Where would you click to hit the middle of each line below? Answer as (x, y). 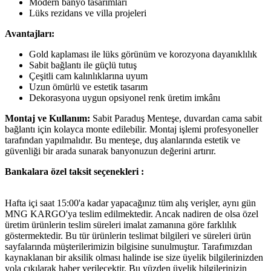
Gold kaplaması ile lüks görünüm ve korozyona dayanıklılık (143, 54)
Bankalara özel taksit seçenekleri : (74, 171)
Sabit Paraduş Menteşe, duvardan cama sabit (176, 118)
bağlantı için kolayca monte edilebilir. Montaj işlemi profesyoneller (132, 129)
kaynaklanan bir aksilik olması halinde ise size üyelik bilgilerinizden (134, 257)
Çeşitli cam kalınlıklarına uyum (88, 76)
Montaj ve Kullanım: (47, 118)
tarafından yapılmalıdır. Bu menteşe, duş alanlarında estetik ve (122, 140)
